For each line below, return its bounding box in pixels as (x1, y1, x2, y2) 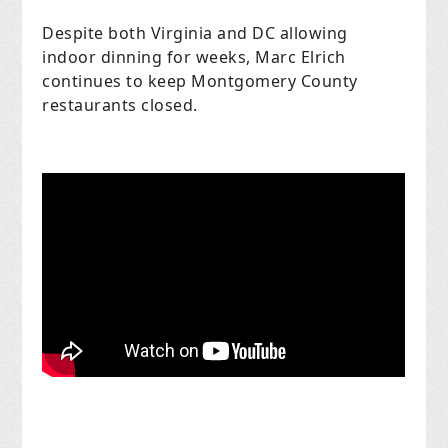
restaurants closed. (42, 93, 198, 116)
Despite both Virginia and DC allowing (42, 21, 348, 44)
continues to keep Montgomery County (42, 69, 358, 92)
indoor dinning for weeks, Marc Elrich (42, 45, 346, 68)
